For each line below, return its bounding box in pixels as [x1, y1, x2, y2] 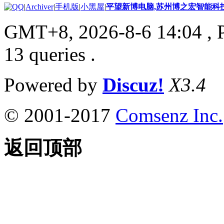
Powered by [4, 74, 102, 96]
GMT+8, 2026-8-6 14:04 [4, 21, 202, 43]
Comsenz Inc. [115, 104, 223, 126]
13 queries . [4, 43, 95, 65]
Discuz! [102, 74, 164, 96]
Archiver [25, 2, 53, 11]
